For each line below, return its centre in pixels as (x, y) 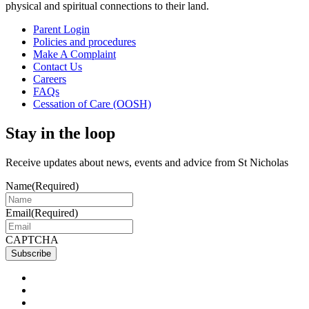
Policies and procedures (84, 42)
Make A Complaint (74, 54)
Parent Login (61, 30)
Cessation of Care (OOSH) (92, 104)
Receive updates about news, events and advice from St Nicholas (147, 162)
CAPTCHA (32, 239)
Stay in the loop (60, 133)
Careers (50, 79)
